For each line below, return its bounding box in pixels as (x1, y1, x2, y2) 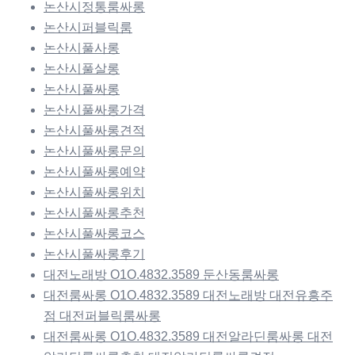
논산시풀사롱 (44, 41, 120, 55)
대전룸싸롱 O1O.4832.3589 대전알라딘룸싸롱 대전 (44, 330, 333, 344)
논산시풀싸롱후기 (44, 247, 145, 261)
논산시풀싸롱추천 (44, 206, 145, 220)
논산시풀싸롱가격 (44, 103, 145, 117)
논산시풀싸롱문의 (44, 144, 145, 158)
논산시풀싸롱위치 (44, 185, 145, 200)
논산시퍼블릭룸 (44, 21, 132, 35)
